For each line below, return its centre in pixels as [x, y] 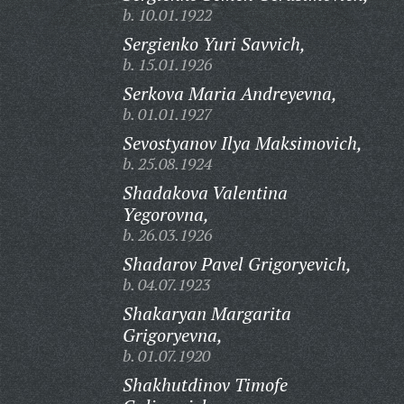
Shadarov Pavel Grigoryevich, [237, 264]
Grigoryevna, [172, 335]
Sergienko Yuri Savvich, [214, 44]
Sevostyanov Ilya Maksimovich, [242, 143]
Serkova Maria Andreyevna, [230, 93]
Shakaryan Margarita [207, 313]
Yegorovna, [165, 214]
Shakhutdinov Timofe [205, 385]
